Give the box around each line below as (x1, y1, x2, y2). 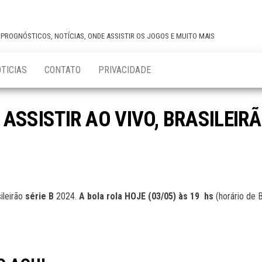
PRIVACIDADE (98, 64, 151, 75)
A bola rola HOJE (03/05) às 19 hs (79, 191, 216, 202)
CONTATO (44, 64, 81, 75)
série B (25, 191, 54, 202)
